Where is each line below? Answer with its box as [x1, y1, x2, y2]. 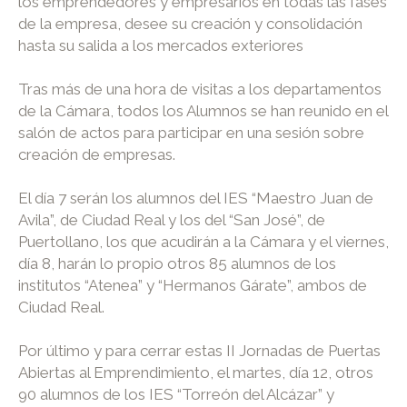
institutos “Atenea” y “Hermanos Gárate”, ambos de [18, 275, 367, 294]
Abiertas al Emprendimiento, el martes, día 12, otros [18, 362, 373, 382]
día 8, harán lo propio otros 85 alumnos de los [18, 253, 336, 273]
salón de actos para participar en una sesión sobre [18, 123, 364, 142]
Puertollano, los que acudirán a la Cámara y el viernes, [18, 232, 389, 251]
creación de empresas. [18, 144, 179, 164]
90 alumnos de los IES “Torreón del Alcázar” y [18, 384, 334, 403]
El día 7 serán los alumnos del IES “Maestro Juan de [18, 188, 373, 207]
